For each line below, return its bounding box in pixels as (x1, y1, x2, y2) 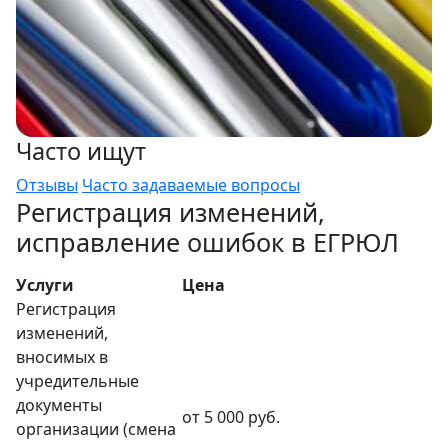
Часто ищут (16, 135, 146, 167)
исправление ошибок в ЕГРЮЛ (16, 225, 399, 259)
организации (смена (16, 418, 176, 440)
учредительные (16, 370, 139, 392)
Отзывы (16, 174, 78, 196)
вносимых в (16, 346, 108, 368)
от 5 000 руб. (182, 406, 280, 428)
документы (16, 394, 102, 416)
